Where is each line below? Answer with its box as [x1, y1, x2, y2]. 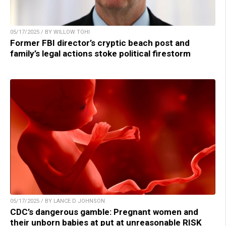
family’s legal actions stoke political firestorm [10, 48, 191, 59]
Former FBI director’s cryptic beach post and [10, 37, 190, 48]
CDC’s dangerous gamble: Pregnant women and [10, 206, 198, 217]
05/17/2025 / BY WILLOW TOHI [10, 28, 90, 35]
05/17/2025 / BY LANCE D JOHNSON [10, 197, 105, 204]
